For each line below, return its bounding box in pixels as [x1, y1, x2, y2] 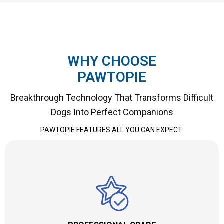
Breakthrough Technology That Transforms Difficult [10, 92, 213, 103]
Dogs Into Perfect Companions [50, 106, 173, 117]
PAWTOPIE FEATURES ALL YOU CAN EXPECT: [40, 125, 184, 134]
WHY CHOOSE [67, 52, 156, 69]
